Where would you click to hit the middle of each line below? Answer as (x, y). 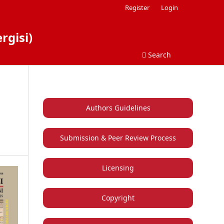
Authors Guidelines (118, 107)
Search (158, 54)
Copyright (118, 197)
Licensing (118, 167)
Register (137, 7)
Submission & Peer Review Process (118, 137)
